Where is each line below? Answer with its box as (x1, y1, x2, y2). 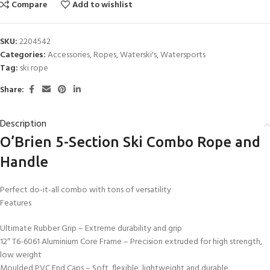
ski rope (20, 61, 48, 76)
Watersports (160, 48, 206, 63)
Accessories (48, 48, 90, 63)
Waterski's (120, 48, 157, 63)
